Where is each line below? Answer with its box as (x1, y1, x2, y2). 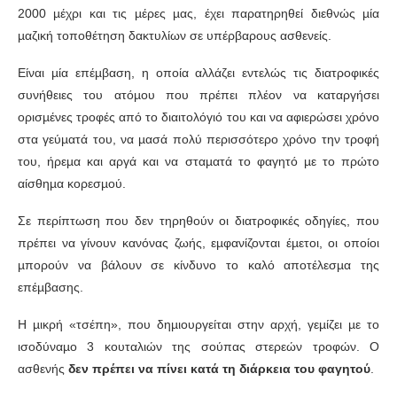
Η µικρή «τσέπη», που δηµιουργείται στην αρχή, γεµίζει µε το (18, 317, 379, 332)
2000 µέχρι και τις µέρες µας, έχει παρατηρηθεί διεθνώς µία (18, 6, 379, 21)
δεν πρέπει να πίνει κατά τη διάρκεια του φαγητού (68, 362, 370, 377)
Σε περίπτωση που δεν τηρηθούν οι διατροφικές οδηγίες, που (18, 214, 379, 229)
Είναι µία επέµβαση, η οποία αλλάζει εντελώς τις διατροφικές (18, 66, 379, 81)
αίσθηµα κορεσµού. (18, 176, 126, 191)
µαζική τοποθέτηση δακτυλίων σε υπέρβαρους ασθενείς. (18, 28, 331, 43)
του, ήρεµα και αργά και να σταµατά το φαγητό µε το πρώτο (18, 154, 379, 169)
